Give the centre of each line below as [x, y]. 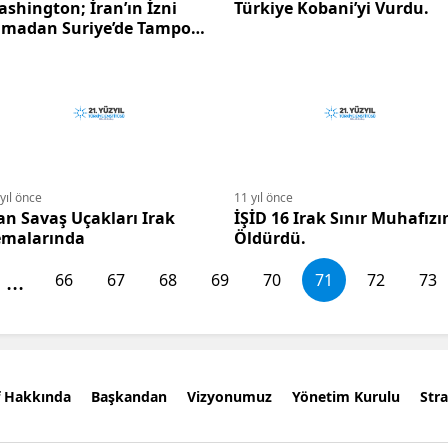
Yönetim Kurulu [346, 396]
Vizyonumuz [229, 396]
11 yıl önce [263, 198]
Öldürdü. [270, 238]
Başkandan [129, 396]
